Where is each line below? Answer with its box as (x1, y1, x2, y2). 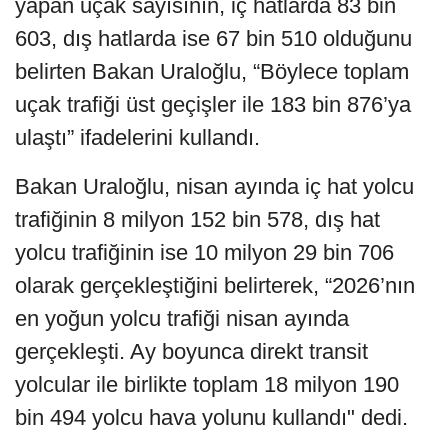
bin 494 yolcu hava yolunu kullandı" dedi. (15, 405, 408, 431)
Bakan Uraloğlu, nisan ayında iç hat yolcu (15, 174, 414, 200)
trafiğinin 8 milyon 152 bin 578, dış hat (15, 207, 380, 233)
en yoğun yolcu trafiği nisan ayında (15, 306, 349, 332)
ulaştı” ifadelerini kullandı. (15, 125, 260, 151)
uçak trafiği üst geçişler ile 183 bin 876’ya (15, 92, 411, 118)
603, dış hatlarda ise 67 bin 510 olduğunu (15, 26, 412, 52)
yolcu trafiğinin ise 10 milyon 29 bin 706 (15, 240, 394, 266)
